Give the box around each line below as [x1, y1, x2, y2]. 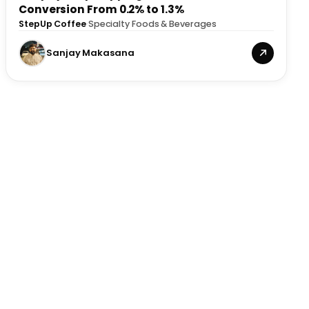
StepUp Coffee [19, 17, 86, 30]
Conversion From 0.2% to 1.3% [19, 1, 184, 17]
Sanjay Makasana [46, 46, 134, 59]
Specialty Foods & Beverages [88, 17, 217, 30]
